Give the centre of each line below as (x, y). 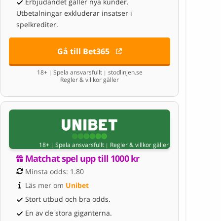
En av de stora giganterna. (69, 213)
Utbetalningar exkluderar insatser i (74, 13)
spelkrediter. (37, 24)
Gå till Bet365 (84, 51)
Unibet (77, 185)
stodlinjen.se (124, 72)
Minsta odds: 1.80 (55, 171)
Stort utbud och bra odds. (68, 199)
